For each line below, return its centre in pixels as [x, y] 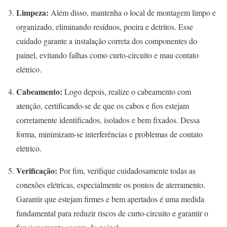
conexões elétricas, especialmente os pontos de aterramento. [111, 185]
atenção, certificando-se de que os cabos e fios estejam [103, 106]
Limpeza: [32, 13]
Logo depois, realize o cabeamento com [127, 92]
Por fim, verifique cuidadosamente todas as [126, 171]
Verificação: [37, 171]
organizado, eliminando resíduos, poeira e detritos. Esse [105, 27]
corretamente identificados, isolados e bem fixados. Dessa [108, 120]
